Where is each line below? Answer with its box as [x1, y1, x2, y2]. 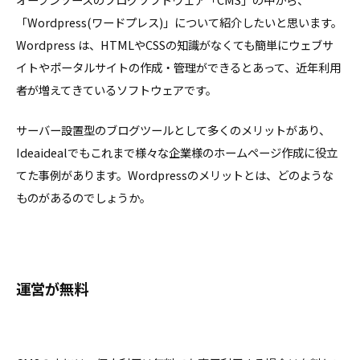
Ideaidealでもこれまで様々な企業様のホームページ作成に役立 [16, 143, 337, 161]
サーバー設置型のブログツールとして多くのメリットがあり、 [16, 121, 330, 138]
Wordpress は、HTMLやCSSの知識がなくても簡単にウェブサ [16, 36, 333, 54]
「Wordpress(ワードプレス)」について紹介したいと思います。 [16, 14, 342, 31]
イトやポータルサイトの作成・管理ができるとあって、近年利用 [16, 59, 341, 76]
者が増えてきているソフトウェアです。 [16, 81, 217, 99]
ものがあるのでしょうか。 [16, 188, 151, 206]
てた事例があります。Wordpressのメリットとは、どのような [16, 166, 333, 183]
